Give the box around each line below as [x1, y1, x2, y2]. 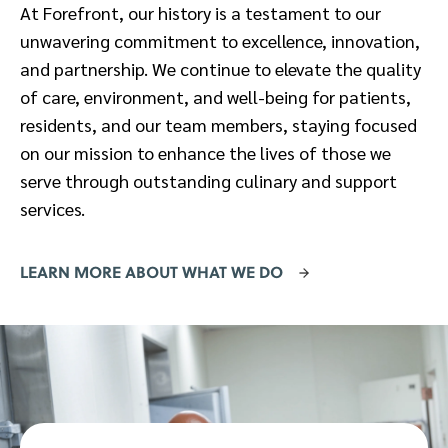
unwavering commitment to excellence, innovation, [20, 28, 420, 52]
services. [20, 196, 85, 220]
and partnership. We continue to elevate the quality [20, 56, 421, 80]
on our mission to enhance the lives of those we [20, 140, 391, 164]
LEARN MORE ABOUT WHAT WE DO [20, 261, 283, 283]
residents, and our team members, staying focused [20, 112, 417, 136]
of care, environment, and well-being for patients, [20, 84, 411, 108]
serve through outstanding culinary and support [20, 168, 397, 192]
